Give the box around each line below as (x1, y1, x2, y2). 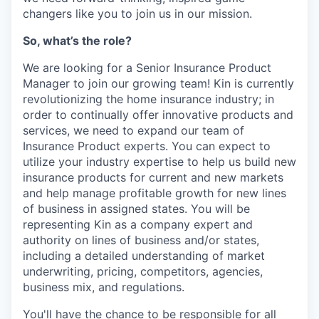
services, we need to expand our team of (23, 123, 244, 138)
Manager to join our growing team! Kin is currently (23, 76, 294, 91)
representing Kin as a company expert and (23, 217, 253, 232)
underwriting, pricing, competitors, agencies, (23, 264, 263, 279)
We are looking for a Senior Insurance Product (23, 61, 271, 75)
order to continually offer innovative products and (23, 108, 293, 122)
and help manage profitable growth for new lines (23, 186, 286, 201)
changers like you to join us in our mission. (23, 6, 252, 21)
